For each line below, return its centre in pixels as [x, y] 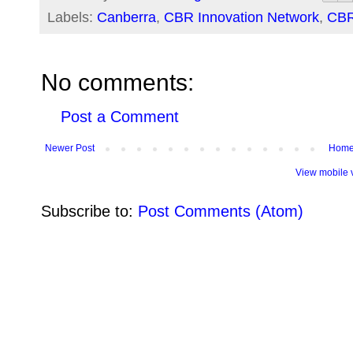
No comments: [117, 82]
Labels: [72, 17]
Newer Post [70, 148]
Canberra [126, 17]
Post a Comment [120, 116]
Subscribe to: [89, 211]
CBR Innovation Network [242, 17]
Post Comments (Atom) [221, 211]
